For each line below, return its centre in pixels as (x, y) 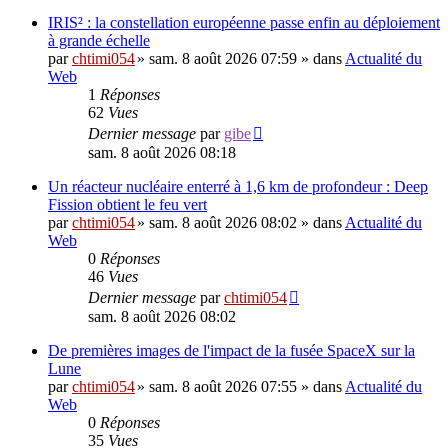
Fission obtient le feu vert (127, 204)
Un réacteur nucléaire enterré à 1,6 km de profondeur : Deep (238, 186)
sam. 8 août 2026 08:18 (162, 152)
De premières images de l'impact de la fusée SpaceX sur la (231, 350)
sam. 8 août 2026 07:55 (223, 386)
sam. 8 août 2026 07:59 (223, 58)
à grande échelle (99, 40)
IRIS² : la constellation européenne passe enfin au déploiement (244, 22)
